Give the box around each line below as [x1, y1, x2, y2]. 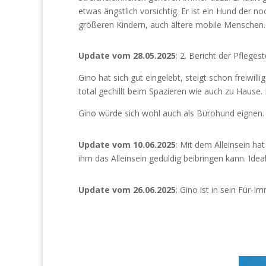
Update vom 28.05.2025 [78, 50, 176, 62]
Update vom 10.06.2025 [78, 139, 176, 151]
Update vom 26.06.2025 [78, 183, 176, 195]
